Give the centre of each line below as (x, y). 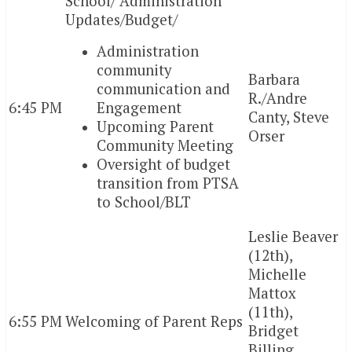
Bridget (273, 331)
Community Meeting (165, 146)
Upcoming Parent (155, 127)
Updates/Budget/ (121, 20)
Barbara (274, 80)
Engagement (139, 108)
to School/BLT (144, 202)
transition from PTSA (168, 183)
